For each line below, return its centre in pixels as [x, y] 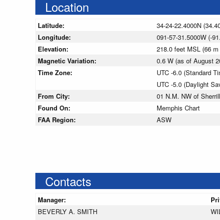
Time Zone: [56, 73]
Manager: [53, 200]
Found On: [55, 108]
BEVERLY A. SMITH [68, 212]
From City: [55, 96]
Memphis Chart [178, 108]
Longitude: [55, 37]
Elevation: [54, 49]
